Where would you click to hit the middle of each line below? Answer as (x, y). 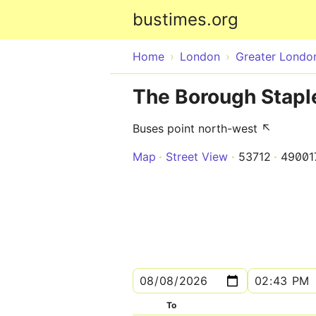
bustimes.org (186, 19)
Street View (197, 157)
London (200, 56)
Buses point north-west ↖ (202, 128)
